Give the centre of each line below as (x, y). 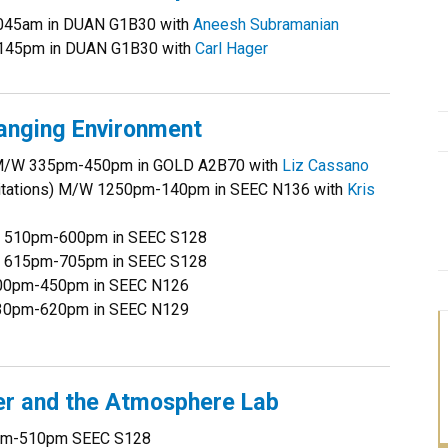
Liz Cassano (325, 165)
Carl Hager (231, 48)
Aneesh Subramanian (266, 24)
